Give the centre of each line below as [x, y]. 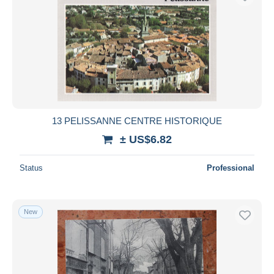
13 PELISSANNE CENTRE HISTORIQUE [137, 120]
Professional [231, 168]
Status [31, 168]
